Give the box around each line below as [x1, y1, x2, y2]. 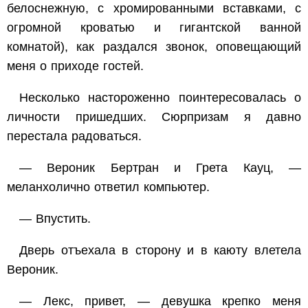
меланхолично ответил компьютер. [7, 180, 210, 195]
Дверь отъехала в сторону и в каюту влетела [19, 243, 301, 258]
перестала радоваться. [7, 129, 142, 144]
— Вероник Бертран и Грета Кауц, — [19, 161, 301, 175]
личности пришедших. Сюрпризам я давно [7, 110, 301, 124]
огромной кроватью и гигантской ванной [7, 21, 301, 35]
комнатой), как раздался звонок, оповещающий [7, 40, 301, 54]
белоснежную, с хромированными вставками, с [7, 1, 301, 16]
